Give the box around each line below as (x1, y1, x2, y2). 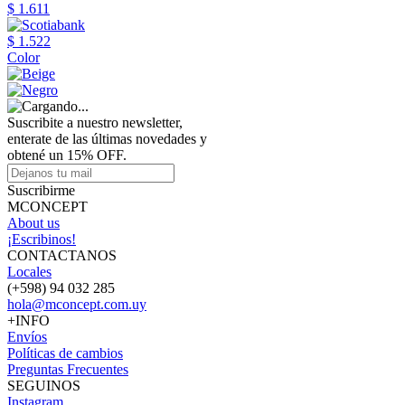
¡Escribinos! (7, 231, 76, 247)
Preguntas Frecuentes (7, 362, 128, 377)
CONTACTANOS (7, 248, 117, 263)
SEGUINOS (7, 378, 80, 393)
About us (7, 215, 60, 231)
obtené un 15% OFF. (7, 147, 127, 163)
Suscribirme (7, 183, 75, 198)
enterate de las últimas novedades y (7, 131, 207, 146)
